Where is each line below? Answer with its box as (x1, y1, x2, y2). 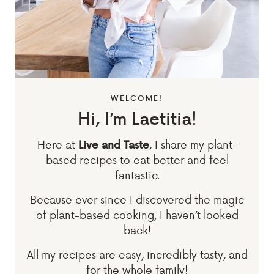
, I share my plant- (149, 136, 237, 152)
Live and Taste (78, 136, 149, 152)
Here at (37, 136, 78, 152)
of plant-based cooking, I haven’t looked (35, 206, 239, 223)
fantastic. (114, 166, 160, 183)
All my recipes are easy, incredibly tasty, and (26, 246, 248, 262)
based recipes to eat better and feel (45, 151, 229, 168)
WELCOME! (111, 92, 163, 103)
